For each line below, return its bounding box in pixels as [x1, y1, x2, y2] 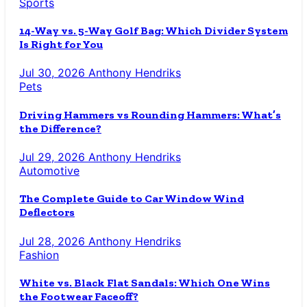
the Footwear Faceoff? [19, 289, 138, 303]
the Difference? [19, 121, 101, 135]
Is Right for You [19, 38, 103, 51]
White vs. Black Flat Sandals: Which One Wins [19, 275, 270, 289]
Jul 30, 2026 [19, 66, 88, 80]
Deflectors [19, 206, 75, 219]
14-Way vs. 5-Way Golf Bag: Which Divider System [19, 24, 288, 38]
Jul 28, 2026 [19, 234, 88, 248]
